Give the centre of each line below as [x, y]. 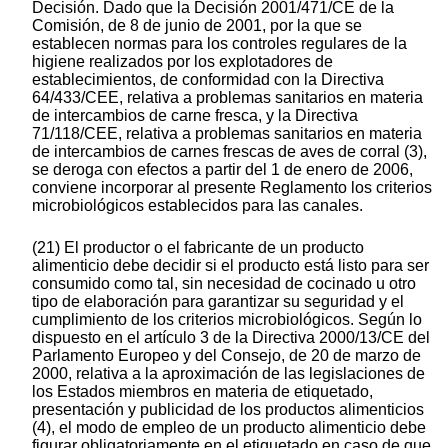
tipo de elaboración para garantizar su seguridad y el [218, 302]
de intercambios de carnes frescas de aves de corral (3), [229, 152]
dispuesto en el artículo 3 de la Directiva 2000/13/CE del [231, 338]
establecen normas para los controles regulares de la [219, 44]
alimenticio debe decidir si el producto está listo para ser [230, 266]
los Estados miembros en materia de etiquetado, [202, 392]
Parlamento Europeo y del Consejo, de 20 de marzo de [226, 356]
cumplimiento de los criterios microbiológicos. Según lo [227, 320]
